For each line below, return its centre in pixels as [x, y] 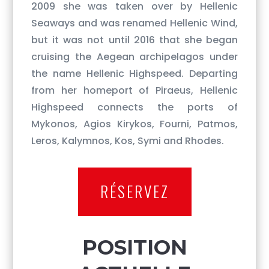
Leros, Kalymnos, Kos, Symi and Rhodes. [128, 141]
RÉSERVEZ [134, 192]
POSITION [134, 247]
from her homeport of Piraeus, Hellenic [134, 90]
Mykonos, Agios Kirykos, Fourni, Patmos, [134, 124]
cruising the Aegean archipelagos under [134, 56]
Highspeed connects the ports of [134, 107]
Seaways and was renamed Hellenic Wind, [134, 23]
